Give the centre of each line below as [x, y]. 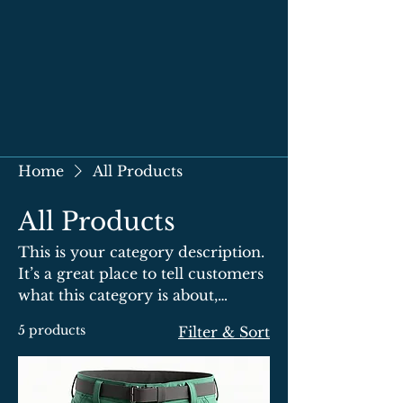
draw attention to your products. [138, 338]
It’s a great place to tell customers [141, 273]
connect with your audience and [137, 317]
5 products [52, 330]
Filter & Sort [224, 332]
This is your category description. [141, 252]
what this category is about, [118, 295]
